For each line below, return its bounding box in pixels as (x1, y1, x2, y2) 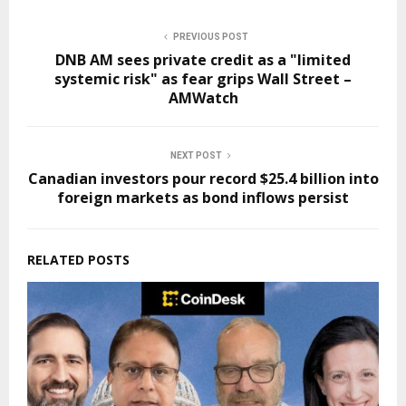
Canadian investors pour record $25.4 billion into (27, 169, 379, 188)
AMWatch (168, 88, 238, 108)
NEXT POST (169, 150, 222, 160)
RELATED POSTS (27, 251, 130, 268)
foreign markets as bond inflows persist (57, 188, 349, 208)
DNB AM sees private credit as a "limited (55, 50, 351, 70)
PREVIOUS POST (172, 32, 248, 42)
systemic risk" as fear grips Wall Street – (54, 69, 352, 89)
